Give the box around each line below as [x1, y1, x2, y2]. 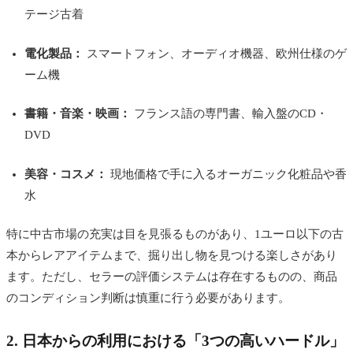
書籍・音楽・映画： [24, 107, 131, 121]
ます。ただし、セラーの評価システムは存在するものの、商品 [6, 270, 337, 284]
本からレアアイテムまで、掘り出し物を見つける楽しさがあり [6, 249, 337, 262]
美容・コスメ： [24, 167, 107, 180]
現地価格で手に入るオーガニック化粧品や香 [106, 167, 347, 180]
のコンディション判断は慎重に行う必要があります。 [6, 292, 290, 305]
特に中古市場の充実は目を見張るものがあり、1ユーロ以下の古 [6, 228, 344, 241]
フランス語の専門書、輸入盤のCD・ [130, 107, 328, 121]
